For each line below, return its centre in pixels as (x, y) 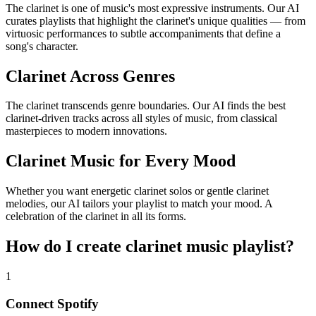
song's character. (42, 46)
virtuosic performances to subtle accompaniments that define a (143, 33)
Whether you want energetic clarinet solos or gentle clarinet (137, 191)
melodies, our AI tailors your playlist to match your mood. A (139, 204)
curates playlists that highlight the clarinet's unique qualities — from (156, 20)
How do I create (66, 247)
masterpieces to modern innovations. (86, 131)
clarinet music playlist (206, 247)
